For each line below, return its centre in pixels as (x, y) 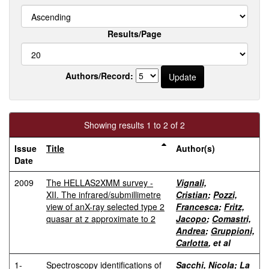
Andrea (191, 231)
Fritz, (234, 207)
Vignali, (191, 183)
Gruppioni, (233, 231)
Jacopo (191, 219)
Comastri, (231, 219)
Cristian (192, 195)
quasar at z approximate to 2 (101, 219)
